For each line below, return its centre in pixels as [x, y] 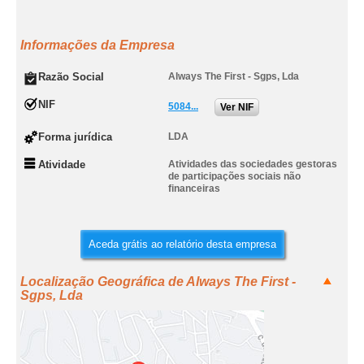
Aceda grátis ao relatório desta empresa [182, 244]
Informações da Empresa [97, 45]
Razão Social [71, 77]
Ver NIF [237, 107]
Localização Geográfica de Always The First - [158, 282]
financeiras [194, 188]
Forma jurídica [75, 137]
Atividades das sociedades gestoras [253, 164]
